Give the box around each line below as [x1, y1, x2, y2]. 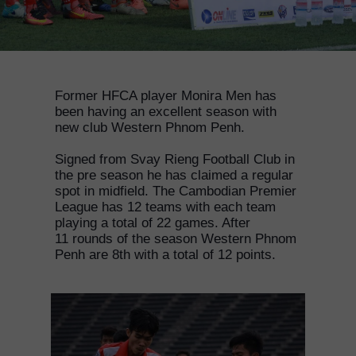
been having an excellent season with [55, 104, 277, 119]
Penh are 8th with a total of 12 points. [55, 247, 276, 262]
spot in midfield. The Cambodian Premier [55, 184, 296, 199]
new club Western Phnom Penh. [55, 120, 245, 135]
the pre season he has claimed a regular [55, 168, 293, 183]
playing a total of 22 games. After [55, 215, 250, 230]
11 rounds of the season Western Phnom [55, 231, 296, 246]
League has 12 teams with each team [55, 199, 276, 215]
